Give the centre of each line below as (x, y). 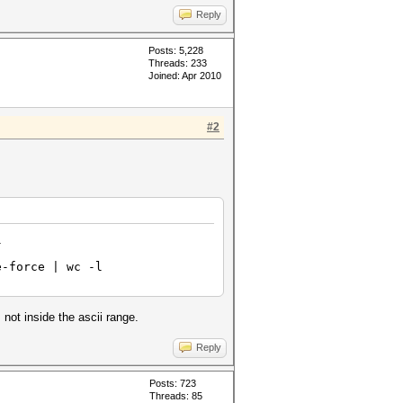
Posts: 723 (173, 383)
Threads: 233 (178, 63)
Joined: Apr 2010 (185, 76)
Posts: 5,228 (176, 50)
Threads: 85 (176, 396)
